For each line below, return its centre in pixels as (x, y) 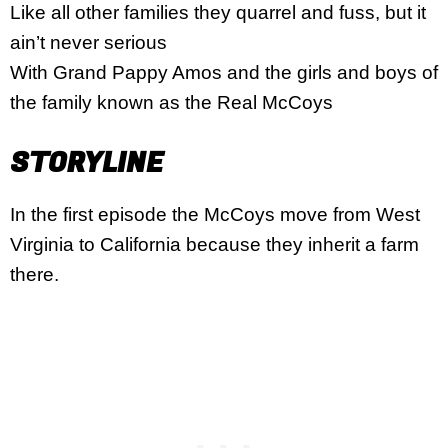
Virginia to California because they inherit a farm (214, 244)
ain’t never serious (88, 42)
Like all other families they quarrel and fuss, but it (218, 12)
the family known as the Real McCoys (171, 102)
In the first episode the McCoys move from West (215, 214)
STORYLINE (86, 163)
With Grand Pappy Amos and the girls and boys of (224, 72)
